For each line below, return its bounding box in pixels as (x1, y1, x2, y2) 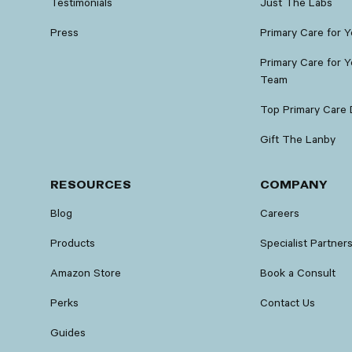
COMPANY (259, 178, 327, 192)
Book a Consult (259, 266, 335, 280)
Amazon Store (50, 266, 121, 280)
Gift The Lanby (259, 132, 335, 146)
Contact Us (259, 295, 315, 310)
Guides (50, 325, 86, 339)
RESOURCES (50, 178, 131, 192)
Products (50, 236, 95, 250)
